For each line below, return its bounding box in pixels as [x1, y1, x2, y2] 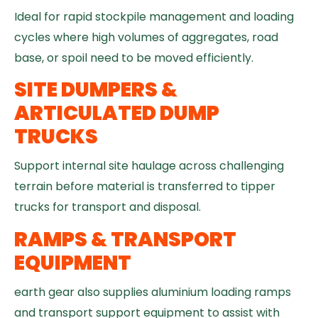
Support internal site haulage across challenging [14, 158, 284, 175]
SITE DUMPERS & [14, 76, 177, 104]
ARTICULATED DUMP [14, 99, 219, 128]
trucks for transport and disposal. [14, 199, 201, 216]
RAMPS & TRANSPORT [14, 225, 236, 253]
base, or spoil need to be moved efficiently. [14, 49, 253, 66]
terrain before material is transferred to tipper [14, 178, 275, 195]
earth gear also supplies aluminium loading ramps [14, 283, 291, 300]
